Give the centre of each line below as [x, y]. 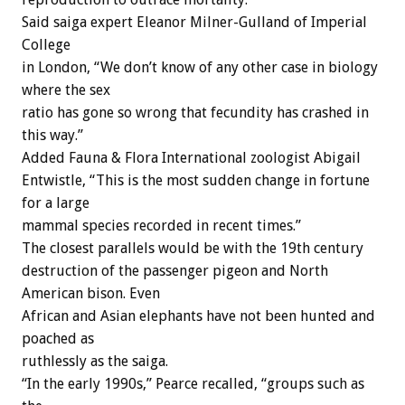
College [46, 45]
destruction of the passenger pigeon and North [175, 271]
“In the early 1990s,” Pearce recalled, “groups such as [193, 384]
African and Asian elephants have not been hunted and [198, 316]
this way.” [52, 136]
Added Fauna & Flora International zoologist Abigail [191, 158]
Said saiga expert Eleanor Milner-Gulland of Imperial [194, 23]
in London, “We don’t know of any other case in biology [200, 68]
